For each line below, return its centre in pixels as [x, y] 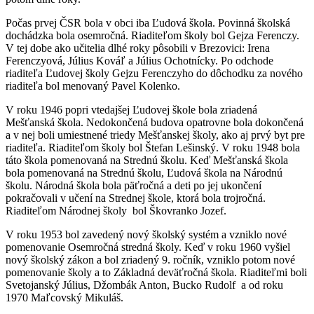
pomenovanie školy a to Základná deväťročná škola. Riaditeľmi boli [156, 272]
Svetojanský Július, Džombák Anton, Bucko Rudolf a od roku [144, 285]
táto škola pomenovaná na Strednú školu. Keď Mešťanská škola [147, 160]
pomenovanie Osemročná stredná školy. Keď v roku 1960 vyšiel [148, 247]
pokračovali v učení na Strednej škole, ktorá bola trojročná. [136, 198]
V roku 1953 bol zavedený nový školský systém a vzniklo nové [146, 234]
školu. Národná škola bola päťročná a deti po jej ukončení [135, 185]
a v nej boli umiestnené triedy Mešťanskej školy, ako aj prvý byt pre [155, 135]
